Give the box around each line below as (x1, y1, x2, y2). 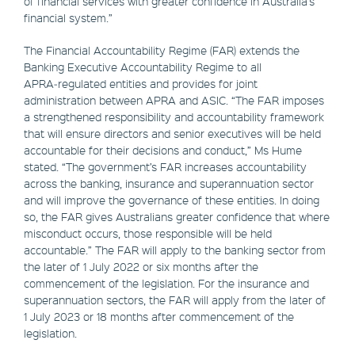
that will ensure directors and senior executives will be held (24, 126, 321, 141)
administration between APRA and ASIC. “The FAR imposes (24, 93, 324, 108)
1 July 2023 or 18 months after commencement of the (24, 309, 294, 324)
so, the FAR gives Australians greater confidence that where (24, 209, 330, 224)
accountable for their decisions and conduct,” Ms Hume (24, 143, 302, 158)
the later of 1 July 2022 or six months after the (24, 259, 258, 274)
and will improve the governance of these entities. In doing (24, 193, 319, 208)
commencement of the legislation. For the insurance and (24, 276, 309, 291)
